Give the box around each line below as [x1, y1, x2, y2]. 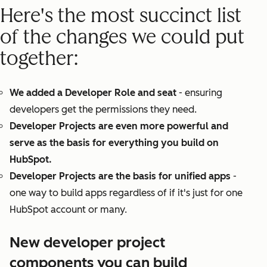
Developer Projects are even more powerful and [10, 120, 228, 132]
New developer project [10, 234, 165, 252]
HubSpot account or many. [10, 204, 127, 216]
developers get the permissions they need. [10, 104, 197, 116]
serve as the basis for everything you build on [10, 137, 219, 149]
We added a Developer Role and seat [10, 87, 176, 99]
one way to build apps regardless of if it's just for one [10, 187, 243, 199]
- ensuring [176, 87, 222, 99]
